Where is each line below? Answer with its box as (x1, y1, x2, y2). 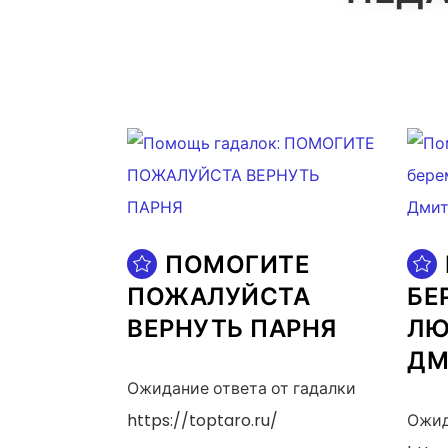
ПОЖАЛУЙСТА (127, 279, 310, 313)
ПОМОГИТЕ (165, 247, 310, 281)
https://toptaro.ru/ (127, 408, 278, 432)
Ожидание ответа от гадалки (127, 376, 356, 400)
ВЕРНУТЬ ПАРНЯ (127, 311, 337, 345)
